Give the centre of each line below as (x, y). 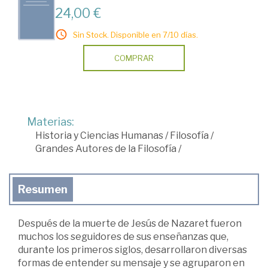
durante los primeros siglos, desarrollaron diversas (133, 250)
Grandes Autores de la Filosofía (106, 149)
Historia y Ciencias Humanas (99, 135)
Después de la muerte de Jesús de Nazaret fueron (130, 223)
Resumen (43, 189)
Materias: (51, 122)
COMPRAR (134, 58)
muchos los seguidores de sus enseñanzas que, (123, 237)
